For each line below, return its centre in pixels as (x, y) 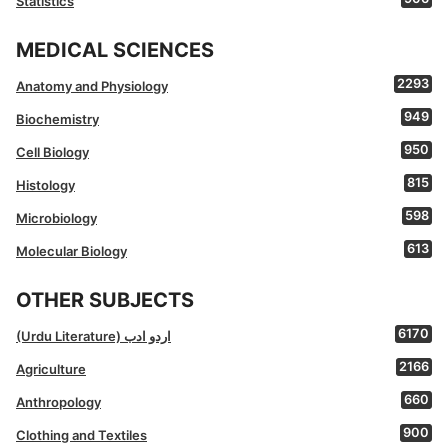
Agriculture (51, 369)
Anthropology (58, 402)
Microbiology (56, 218)
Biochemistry (57, 119)
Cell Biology (52, 152)
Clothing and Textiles (81, 435)
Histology (45, 185)
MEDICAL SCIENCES (115, 50)
